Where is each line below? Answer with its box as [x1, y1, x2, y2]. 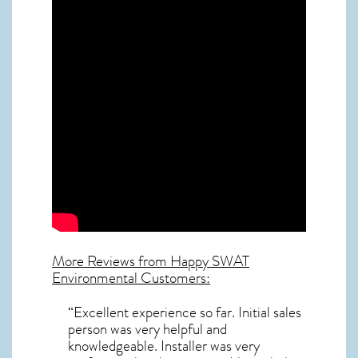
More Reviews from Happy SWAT [52, 250, 249, 273]
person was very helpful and [68, 318, 227, 340]
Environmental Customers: [52, 267, 210, 290]
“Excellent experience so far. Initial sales [68, 301, 301, 324]
